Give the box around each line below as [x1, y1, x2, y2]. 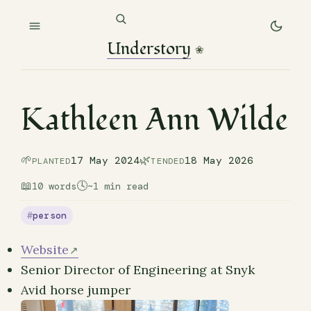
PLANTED [31, 155, 72, 167]
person [33, 210, 67, 222]
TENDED [151, 155, 185, 167]
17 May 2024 [71, 154, 140, 167]
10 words [31, 180, 76, 193]
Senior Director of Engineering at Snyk [20, 261, 255, 278]
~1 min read [87, 180, 149, 193]
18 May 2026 [185, 154, 254, 167]
